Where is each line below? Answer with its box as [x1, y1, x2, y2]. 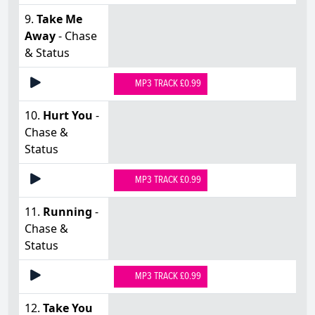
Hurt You [43, 107, 93, 123]
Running [43, 203, 92, 219]
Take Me [37, 11, 82, 27]
